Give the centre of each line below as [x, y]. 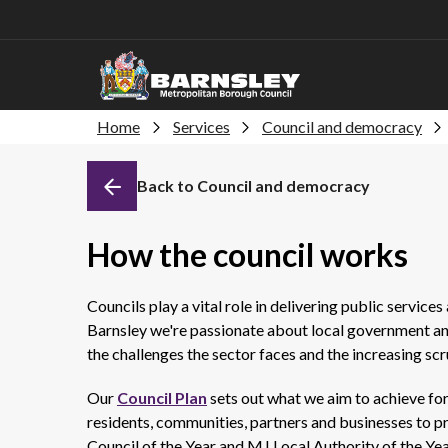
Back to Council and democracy [253, 185]
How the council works [247, 254]
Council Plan [162, 397]
